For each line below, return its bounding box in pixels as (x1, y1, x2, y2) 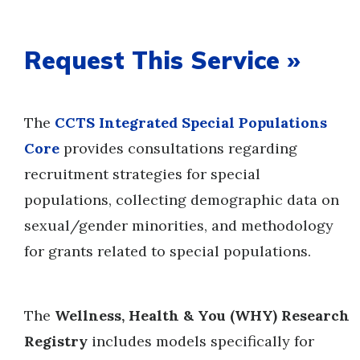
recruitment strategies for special (24, 165, 260, 183)
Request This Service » (24, 45, 301, 76)
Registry (24, 332, 88, 350)
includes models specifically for (88, 332, 314, 350)
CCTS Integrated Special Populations (55, 113, 327, 132)
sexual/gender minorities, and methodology (24, 216, 333, 235)
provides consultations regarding (59, 139, 297, 157)
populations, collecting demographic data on (24, 190, 339, 209)
